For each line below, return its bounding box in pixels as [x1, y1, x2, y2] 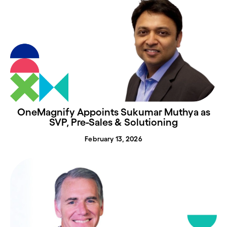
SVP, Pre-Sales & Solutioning [49, 117, 178, 128]
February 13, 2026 [85, 135, 142, 143]
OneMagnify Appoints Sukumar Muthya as [17, 106, 210, 118]
